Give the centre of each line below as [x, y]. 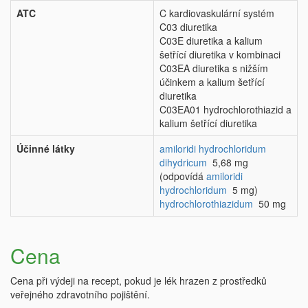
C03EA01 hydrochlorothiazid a [225, 110]
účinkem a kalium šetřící [212, 82]
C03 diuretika [188, 27]
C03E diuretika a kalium [211, 41]
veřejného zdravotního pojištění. [80, 295]
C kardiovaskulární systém [217, 13]
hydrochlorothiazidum [206, 204]
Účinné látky [46, 149]
